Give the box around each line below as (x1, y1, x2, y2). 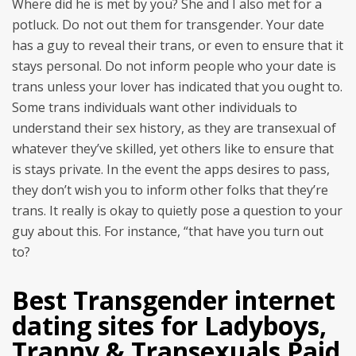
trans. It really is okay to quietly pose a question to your (12, 202, 342, 219)
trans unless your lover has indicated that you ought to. (12, 78, 342, 95)
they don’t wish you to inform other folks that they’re (12, 181, 328, 199)
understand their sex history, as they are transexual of (12, 119, 336, 137)
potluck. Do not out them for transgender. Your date (12, 16, 324, 33)
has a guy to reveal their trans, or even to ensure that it (12, 37, 343, 54)
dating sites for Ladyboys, (12, 308, 327, 342)
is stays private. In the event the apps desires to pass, (12, 161, 330, 178)
